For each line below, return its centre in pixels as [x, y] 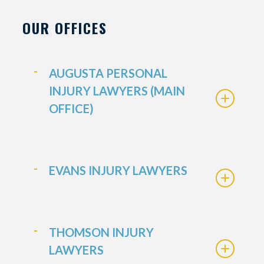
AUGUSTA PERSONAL [108, 73]
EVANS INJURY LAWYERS [118, 170]
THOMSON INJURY [101, 232]
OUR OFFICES [65, 28]
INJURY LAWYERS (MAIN [117, 91]
